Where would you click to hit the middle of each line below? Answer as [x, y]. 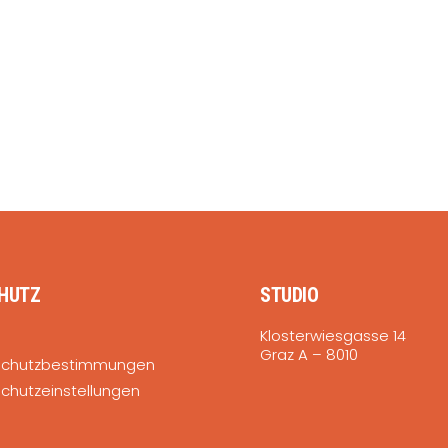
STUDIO [289, 295]
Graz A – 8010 [309, 354]
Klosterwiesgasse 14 [333, 335]
